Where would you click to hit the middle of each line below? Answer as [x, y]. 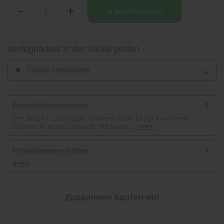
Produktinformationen [50, 105]
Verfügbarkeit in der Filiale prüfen [73, 49]
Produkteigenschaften [50, 150]
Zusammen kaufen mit [112, 197]
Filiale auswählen [57, 70]
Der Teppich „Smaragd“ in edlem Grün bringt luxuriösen [100, 118]
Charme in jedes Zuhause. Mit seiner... [74, 126]
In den [116, 11]
